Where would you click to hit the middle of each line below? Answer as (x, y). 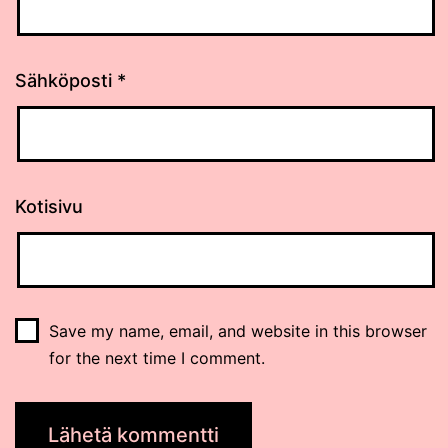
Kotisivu (49, 207)
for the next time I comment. (156, 358)
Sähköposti (66, 81)
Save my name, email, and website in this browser (237, 331)
